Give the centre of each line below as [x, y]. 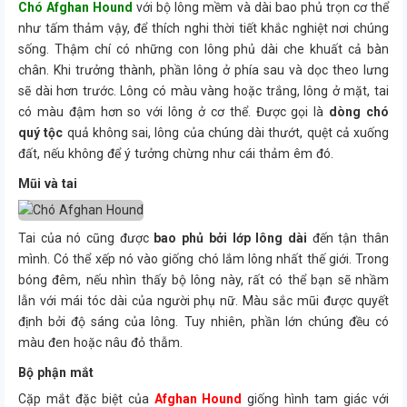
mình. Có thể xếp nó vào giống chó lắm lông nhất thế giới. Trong [203, 259]
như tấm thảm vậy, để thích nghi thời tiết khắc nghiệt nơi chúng [203, 28]
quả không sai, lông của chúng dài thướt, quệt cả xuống [226, 133]
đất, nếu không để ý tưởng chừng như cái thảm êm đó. [176, 154]
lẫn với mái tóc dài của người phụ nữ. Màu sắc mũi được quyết [203, 301]
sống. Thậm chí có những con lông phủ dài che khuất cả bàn [203, 49]
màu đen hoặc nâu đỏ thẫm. [100, 342]
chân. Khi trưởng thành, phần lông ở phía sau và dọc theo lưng [203, 70]
